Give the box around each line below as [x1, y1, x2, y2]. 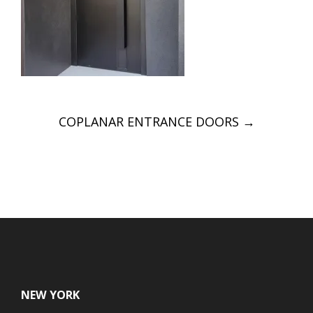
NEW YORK [21, 287, 80, 303]
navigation [31, 124, 135, 150]
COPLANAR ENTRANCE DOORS [58, 113, 242, 130]
